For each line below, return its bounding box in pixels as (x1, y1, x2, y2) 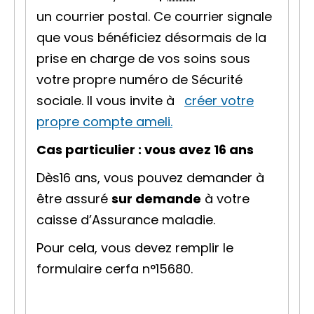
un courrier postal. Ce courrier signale (36, 8, 272, 25)
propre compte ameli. (36, 113, 172, 130)
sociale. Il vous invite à (36, 92, 182, 109)
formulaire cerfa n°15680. (36, 260, 193, 278)
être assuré (36, 190, 111, 207)
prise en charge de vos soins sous (36, 50, 250, 67)
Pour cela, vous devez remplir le (36, 239, 233, 257)
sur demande (111, 190, 201, 207)
